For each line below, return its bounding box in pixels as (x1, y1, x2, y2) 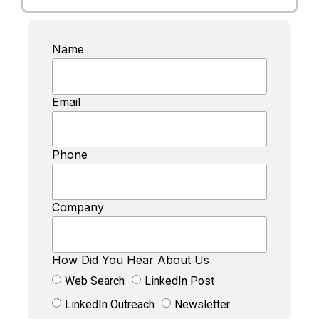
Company (52, 200, 104, 215)
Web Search (65, 274, 125, 288)
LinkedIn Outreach (65, 298, 155, 312)
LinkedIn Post (145, 274, 214, 288)
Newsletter (174, 298, 230, 312)
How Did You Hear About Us (52, 253, 209, 268)
